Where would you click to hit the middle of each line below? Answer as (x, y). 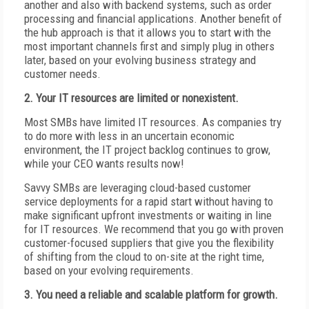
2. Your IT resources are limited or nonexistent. (131, 98)
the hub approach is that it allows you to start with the (148, 32)
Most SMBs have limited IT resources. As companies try (153, 122)
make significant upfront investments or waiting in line (148, 215)
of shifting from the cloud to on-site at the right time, (144, 257)
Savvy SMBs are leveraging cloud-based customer (138, 188)
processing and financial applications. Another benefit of (153, 19)
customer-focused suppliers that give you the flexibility (149, 243)
